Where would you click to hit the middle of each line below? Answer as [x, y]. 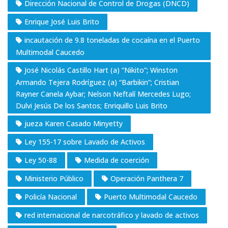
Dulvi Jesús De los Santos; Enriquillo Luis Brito [92, 105]
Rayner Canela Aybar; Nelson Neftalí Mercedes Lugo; [103, 94]
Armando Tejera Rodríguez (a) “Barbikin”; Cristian [97, 82]
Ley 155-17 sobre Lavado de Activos [85, 141]
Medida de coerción [117, 160]
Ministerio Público [54, 178]
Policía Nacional [51, 196]
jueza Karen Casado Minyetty [74, 123]
